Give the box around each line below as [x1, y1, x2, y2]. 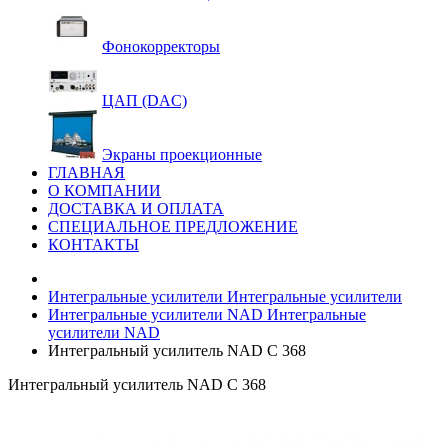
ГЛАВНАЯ [48, 164, 125, 181]
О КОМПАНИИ [48, 182, 161, 199]
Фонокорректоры [102, 38, 220, 55]
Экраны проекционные [102, 146, 262, 163]
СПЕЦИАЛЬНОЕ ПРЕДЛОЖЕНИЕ [48, 218, 298, 235]
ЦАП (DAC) [102, 92, 187, 109]
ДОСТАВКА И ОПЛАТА [48, 200, 224, 217]
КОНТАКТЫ [48, 236, 139, 253]
